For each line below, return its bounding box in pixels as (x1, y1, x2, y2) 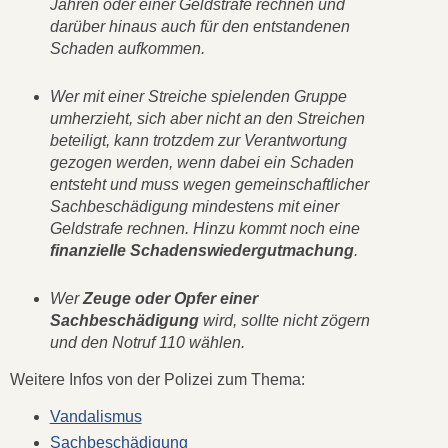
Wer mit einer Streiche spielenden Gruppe (49, 88, 347, 106)
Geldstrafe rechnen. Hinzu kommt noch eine (49, 220, 360, 238)
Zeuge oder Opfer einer (82, 290, 258, 308)
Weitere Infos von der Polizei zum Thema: (10, 370, 305, 388)
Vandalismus (49, 407, 142, 425)
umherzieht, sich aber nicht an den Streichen (49, 110, 365, 128)
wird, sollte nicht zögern (198, 312, 370, 330)
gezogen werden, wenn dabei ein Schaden (49, 154, 354, 172)
